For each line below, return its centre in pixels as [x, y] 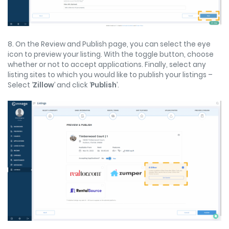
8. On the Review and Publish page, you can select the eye [109, 44]
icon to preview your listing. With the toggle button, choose [111, 54]
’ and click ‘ [72, 85]
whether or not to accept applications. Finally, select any [107, 64]
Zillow [43, 85]
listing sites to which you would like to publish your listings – [110, 75]
